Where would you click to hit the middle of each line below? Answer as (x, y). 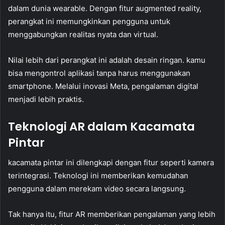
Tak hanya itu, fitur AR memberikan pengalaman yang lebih (112, 214)
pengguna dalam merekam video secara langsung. (97, 189)
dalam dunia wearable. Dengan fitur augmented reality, (105, 8)
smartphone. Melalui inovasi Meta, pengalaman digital (103, 86)
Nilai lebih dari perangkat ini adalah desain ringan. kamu (107, 60)
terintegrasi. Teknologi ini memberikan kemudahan (98, 176)
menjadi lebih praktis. (46, 99)
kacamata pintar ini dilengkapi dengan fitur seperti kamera (111, 163)
